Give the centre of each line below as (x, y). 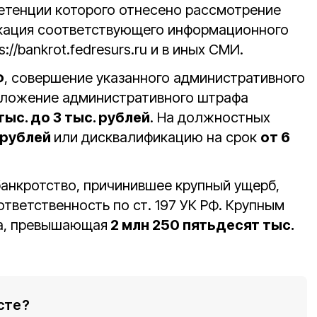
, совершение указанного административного (155, 78)
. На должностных (210, 117)
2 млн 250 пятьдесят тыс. (201, 225)
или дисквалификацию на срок (157, 137)
